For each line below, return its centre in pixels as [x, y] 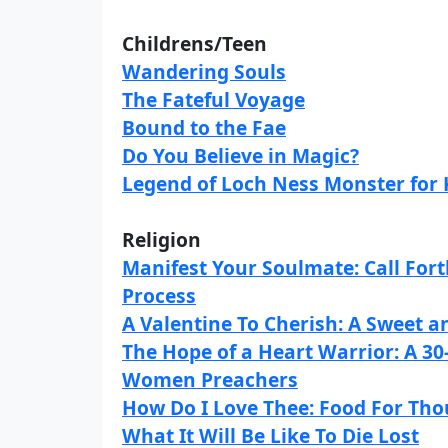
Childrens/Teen [194, 43]
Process [159, 295]
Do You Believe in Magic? [240, 155]
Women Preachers [210, 379]
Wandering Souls [204, 71]
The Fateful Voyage [213, 99]
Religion [161, 239]
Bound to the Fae [204, 127]
